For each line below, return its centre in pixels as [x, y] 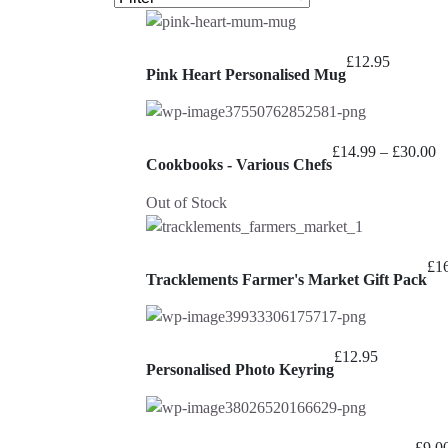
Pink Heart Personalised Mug [246, 74]
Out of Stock [186, 202]
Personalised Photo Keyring [240, 370]
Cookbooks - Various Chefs [239, 165]
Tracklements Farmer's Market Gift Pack [286, 279]
